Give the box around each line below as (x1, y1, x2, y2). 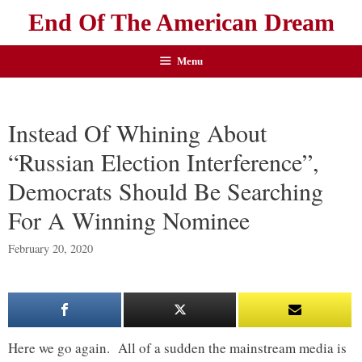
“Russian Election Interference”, (8, 145, 319, 178)
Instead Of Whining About (8, 116, 267, 149)
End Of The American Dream (27, 9, 335, 36)
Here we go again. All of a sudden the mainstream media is (8, 339, 347, 358)
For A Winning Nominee (8, 204, 250, 236)
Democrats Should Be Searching (8, 175, 323, 207)
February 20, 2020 (8, 241, 93, 257)
